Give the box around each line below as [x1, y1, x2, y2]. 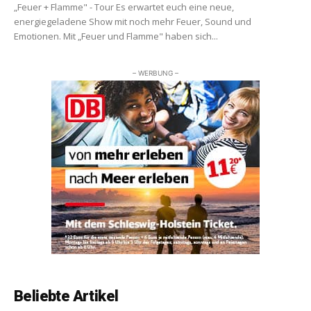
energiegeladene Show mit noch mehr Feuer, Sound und [14, 15, 251, 28]
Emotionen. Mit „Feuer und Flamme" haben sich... [14, 30, 218, 43]
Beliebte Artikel [14, 287, 119, 305]
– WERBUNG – [133, 69, 178, 78]
